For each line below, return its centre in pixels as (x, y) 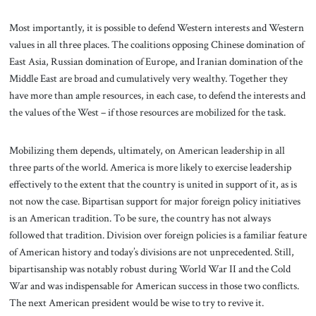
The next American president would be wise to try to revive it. (136, 303)
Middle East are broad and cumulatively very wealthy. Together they (148, 79)
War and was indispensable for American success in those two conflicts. (154, 286)
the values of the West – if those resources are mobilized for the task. (147, 113)
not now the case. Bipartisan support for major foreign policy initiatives (154, 201)
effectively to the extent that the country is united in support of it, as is (153, 184)
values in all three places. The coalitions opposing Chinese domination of (156, 45)
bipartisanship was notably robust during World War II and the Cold (150, 269)
